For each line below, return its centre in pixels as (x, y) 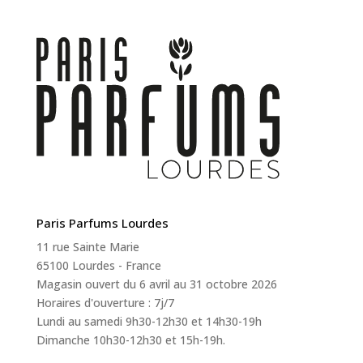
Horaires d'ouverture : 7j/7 (105, 303)
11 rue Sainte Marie (88, 247)
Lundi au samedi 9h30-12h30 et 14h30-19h (149, 322)
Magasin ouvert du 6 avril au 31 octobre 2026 (156, 284)
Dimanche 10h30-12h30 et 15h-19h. (130, 340)
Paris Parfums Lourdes (102, 223)
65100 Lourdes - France (98, 266)
